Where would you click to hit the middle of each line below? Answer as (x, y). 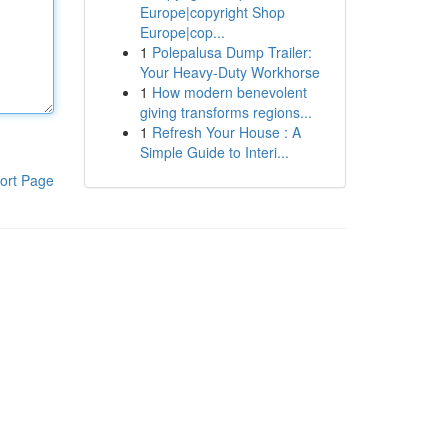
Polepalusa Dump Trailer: (231, 52)
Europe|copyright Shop (212, 12)
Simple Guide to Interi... (214, 152)
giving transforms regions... (225, 112)
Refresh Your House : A (226, 132)
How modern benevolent (229, 92)
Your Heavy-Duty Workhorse (229, 72)
